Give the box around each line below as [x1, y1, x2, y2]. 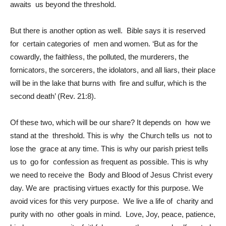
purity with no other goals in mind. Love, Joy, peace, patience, [10, 209, 215, 218]
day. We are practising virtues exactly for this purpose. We [10, 183, 203, 192]
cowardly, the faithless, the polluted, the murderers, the [10, 52, 189, 61]
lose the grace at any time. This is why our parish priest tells [10, 144, 208, 153]
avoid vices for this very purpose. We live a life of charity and [10, 196, 213, 205]
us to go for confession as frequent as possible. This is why [10, 157, 208, 166]
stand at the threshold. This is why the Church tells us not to [10, 131, 212, 140]
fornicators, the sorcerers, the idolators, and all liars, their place [10, 65, 215, 74]
